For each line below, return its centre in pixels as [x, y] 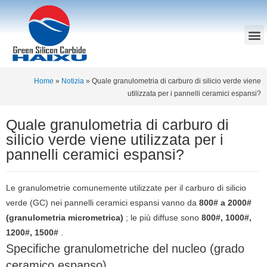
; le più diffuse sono [162, 218]
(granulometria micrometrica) [65, 218]
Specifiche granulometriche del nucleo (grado [125, 248]
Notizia [73, 80]
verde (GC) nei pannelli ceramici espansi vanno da [103, 203]
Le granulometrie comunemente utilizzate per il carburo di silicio [126, 188]
